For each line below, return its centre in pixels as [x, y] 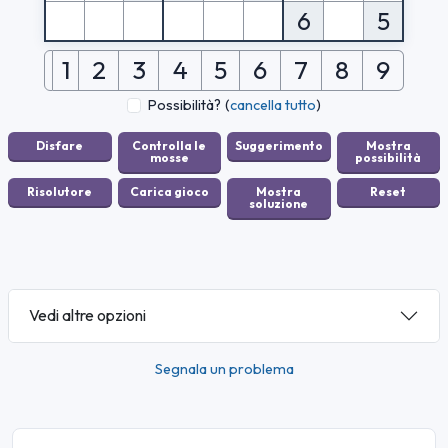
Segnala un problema [224, 368]
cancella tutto [273, 104]
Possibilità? [185, 104]
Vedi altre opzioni [87, 315]
